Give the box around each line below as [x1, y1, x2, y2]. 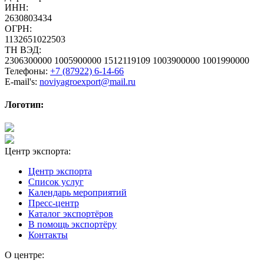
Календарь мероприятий [28, 187, 127, 198]
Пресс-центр [28, 198, 79, 209]
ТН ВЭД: [5, 44, 41, 55]
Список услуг [28, 177, 84, 187]
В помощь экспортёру [28, 219, 117, 230]
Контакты [28, 230, 68, 240]
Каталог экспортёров [28, 209, 113, 219]
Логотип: [5, 100, 44, 110]
